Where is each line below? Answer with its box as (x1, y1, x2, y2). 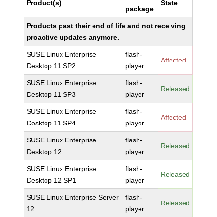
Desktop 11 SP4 (27, 119, 76, 127)
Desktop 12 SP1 (27, 176, 77, 184)
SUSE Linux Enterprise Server (27, 193, 119, 201)
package (125, 5, 154, 13)
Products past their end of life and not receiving (27, 22, 186, 30)
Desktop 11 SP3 (27, 91, 76, 98)
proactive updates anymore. (27, 33, 120, 41)
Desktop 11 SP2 (27, 62, 76, 70)
